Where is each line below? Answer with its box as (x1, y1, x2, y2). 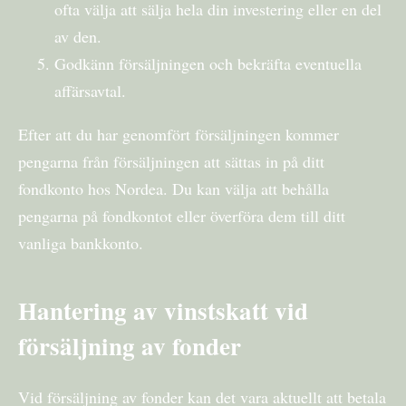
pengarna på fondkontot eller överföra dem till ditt (18, 204, 345, 227)
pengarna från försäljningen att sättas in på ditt (18, 150, 324, 172)
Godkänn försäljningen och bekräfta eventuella (54, 52, 362, 74)
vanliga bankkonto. (18, 231, 143, 254)
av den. (54, 24, 101, 47)
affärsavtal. (54, 79, 126, 101)
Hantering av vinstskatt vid (18, 292, 308, 328)
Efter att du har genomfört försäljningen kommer (18, 122, 339, 145)
